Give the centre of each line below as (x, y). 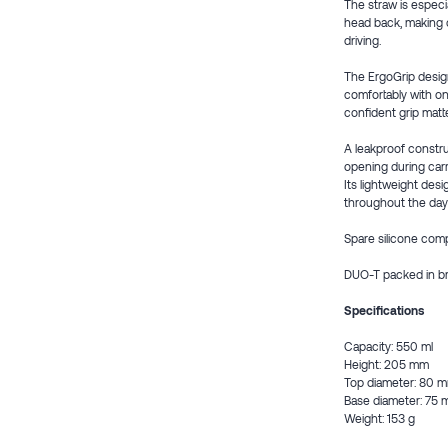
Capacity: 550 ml (388, 346)
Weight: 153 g (379, 418)
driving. (362, 40)
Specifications (384, 310)
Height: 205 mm (386, 364)
